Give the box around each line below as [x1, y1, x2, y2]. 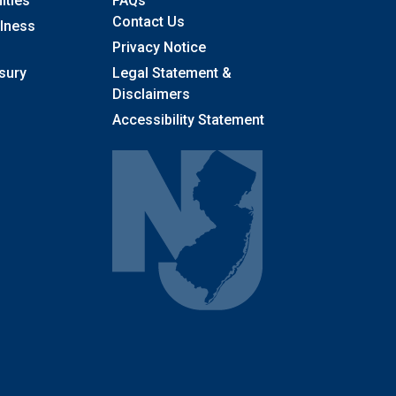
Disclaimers [112, 86, 190, 103]
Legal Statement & [112, 65, 232, 82]
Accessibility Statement [112, 111, 264, 129]
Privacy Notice [112, 39, 206, 57]
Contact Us [112, 13, 185, 31]
